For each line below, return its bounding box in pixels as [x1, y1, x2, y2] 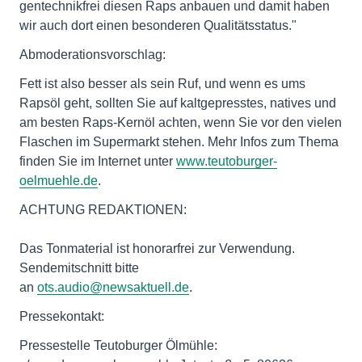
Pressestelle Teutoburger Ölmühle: [19, 339, 217, 352]
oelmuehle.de [19, 174, 98, 187]
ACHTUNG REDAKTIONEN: [19, 203, 187, 217]
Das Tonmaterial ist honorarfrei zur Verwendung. [19, 242, 295, 255]
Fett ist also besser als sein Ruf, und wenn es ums [19, 77, 305, 90]
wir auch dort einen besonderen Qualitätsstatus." [19, 19, 297, 32]
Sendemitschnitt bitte [19, 261, 139, 275]
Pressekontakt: [19, 309, 104, 323]
